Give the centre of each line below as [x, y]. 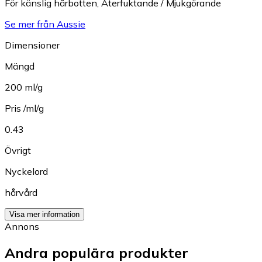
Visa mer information [44, 214]
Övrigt [18, 150]
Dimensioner [32, 45]
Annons [22, 226]
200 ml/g [24, 87]
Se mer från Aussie [45, 24]
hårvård [21, 192]
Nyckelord [26, 171]
